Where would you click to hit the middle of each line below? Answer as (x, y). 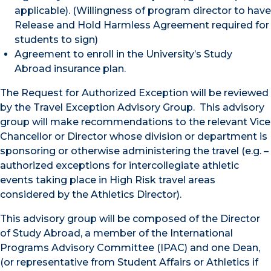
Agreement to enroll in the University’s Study (123, 54)
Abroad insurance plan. (70, 68)
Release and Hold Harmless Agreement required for (142, 25)
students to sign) (56, 39)
